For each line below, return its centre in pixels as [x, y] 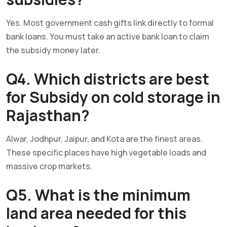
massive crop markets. [49, 166]
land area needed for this [96, 213]
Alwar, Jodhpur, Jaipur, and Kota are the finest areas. [104, 139]
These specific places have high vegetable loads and [106, 152]
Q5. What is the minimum [98, 195]
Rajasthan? [48, 115]
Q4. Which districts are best [108, 79]
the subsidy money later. [53, 50]
